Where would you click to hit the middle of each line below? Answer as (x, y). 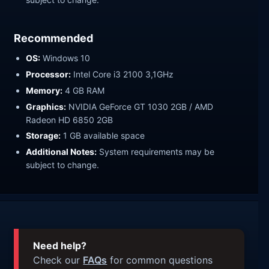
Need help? (60, 246)
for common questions (160, 260)
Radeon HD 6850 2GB (70, 119)
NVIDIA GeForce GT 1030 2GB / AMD (140, 106)
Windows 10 (65, 58)
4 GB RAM (84, 90)
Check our (58, 260)
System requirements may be (156, 152)
